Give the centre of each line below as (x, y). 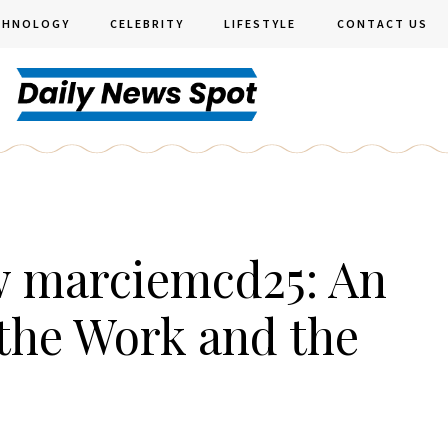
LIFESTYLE (260, 23)
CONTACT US (382, 23)
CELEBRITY (147, 23)
